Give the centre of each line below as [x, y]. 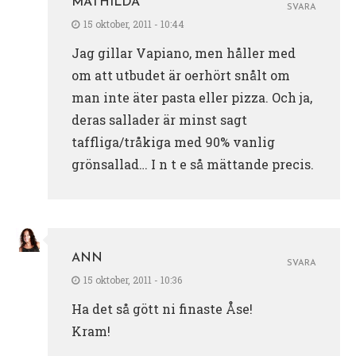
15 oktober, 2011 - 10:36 [133, 279]
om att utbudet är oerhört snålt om [181, 75]
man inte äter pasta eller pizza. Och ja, [192, 97]
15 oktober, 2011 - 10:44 [134, 23]
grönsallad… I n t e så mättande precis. [193, 164]
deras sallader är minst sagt [159, 119]
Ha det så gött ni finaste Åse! [162, 308]
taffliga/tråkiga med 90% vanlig [173, 141]
